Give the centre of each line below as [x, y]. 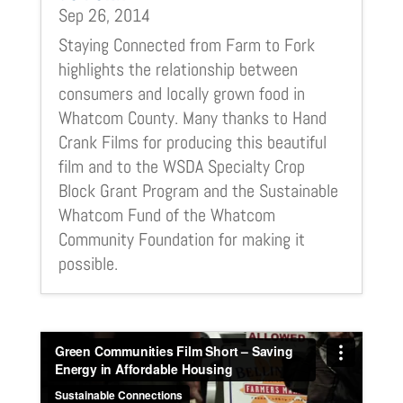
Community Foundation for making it [181, 239]
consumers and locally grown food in [181, 93]
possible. [88, 263]
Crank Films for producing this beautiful [192, 142]
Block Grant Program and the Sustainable [198, 190]
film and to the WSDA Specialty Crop [181, 166]
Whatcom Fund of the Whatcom [166, 215]
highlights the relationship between [178, 69]
